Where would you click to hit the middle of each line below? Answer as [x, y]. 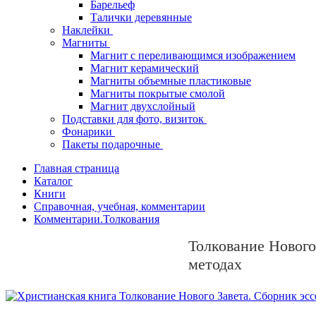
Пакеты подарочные [113, 145]
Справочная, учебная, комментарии [120, 207]
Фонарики [89, 132]
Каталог [53, 181]
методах [215, 265]
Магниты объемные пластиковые [171, 81]
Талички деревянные [141, 18]
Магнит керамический [145, 68]
